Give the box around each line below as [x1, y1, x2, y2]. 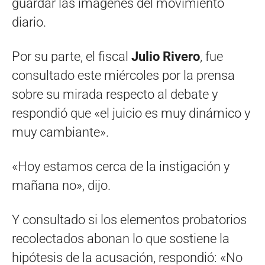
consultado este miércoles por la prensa [12, 67, 235, 83]
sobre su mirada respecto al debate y [12, 86, 218, 102]
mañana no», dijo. [12, 177, 111, 193]
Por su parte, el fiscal [12, 49, 131, 64]
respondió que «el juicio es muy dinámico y [12, 105, 250, 121]
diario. [12, 14, 46, 30]
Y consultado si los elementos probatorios [12, 212, 247, 227]
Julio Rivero [131, 49, 200, 64]
